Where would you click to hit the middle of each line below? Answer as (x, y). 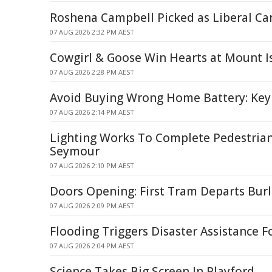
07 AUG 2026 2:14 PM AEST (92, 112)
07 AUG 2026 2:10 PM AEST (92, 165)
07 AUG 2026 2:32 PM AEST (92, 32)
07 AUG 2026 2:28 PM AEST (92, 72)
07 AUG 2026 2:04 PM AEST (92, 246)
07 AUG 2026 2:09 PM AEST (92, 206)
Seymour (75, 151)
